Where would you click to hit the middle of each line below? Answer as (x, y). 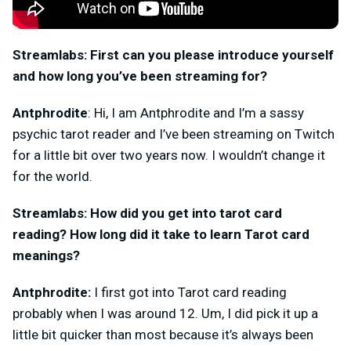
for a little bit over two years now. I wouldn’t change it (169, 155)
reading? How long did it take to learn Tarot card (161, 234)
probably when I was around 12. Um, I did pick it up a (165, 313)
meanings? (46, 255)
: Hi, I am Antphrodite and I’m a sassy (196, 112)
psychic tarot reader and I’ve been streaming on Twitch (174, 134)
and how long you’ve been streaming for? (140, 76)
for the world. (52, 176)
